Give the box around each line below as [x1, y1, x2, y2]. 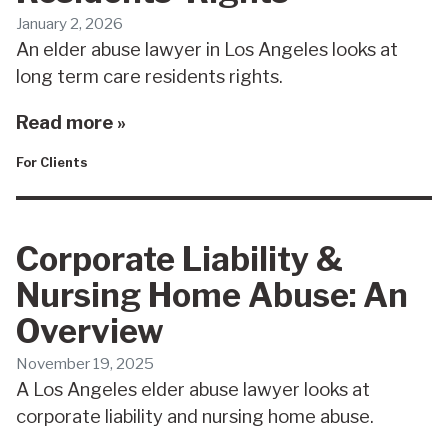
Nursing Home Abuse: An [16, 274, 408, 315]
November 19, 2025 [16, 353, 154, 373]
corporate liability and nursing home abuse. [16, 404, 374, 428]
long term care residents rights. [16, 65, 283, 89]
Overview [16, 310, 164, 351]
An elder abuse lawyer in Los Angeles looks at [16, 38, 398, 62]
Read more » [16, 110, 126, 134]
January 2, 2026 [16, 14, 123, 34]
